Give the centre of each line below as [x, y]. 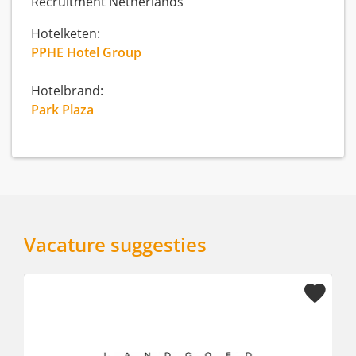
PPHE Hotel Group [86, 52]
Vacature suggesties [115, 244]
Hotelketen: [66, 33]
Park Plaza [62, 110]
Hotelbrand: [67, 91]
